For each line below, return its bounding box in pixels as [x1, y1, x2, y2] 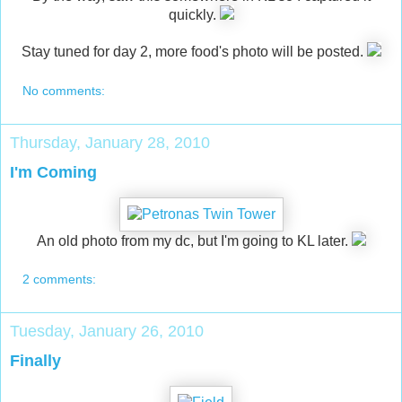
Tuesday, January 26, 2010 [10, 322, 204, 341]
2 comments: [22, 272, 97, 287]
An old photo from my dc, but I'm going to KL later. [36, 232, 352, 249]
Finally [10, 352, 61, 371]
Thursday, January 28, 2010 [10, 133, 210, 152]
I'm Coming [10, 162, 97, 181]
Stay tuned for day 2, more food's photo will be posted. [21, 44, 367, 60]
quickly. [168, 7, 220, 23]
